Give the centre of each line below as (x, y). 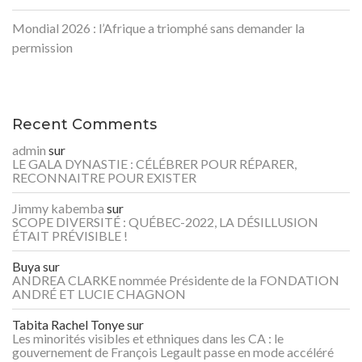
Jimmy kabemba (58, 208)
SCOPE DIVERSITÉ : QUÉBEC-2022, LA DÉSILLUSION (165, 222)
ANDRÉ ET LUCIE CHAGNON (99, 294)
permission (42, 48)
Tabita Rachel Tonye (68, 325)
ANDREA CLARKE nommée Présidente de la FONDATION (176, 280)
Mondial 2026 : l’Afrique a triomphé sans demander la (158, 28)
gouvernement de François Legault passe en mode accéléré (173, 352)
